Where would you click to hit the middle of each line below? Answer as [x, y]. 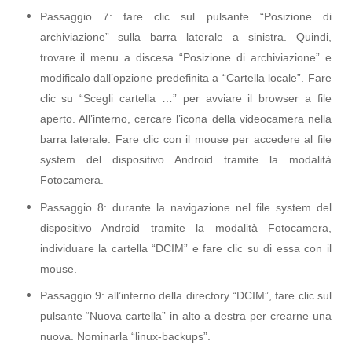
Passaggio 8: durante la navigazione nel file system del [185, 207]
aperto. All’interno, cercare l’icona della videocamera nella [185, 118]
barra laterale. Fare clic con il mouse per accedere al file [185, 139]
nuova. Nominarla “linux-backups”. [125, 337]
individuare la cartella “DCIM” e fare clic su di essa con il [185, 248]
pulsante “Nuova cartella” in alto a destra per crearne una [185, 316]
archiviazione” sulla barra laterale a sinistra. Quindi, [185, 37]
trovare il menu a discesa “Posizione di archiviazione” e [185, 57]
